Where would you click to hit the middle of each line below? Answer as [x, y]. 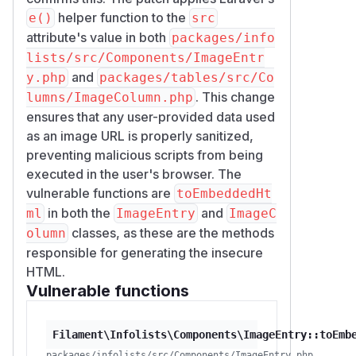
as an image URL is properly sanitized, [140, 135]
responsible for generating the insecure [145, 252]
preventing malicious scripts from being [145, 155]
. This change [235, 97]
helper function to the [122, 17]
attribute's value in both [98, 37]
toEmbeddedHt [224, 193]
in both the [79, 213]
